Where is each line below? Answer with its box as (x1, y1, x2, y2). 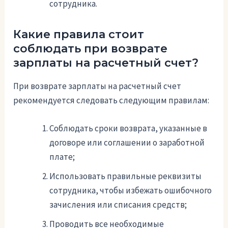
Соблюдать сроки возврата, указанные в (49, 123, 208, 134)
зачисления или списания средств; (49, 199, 187, 211)
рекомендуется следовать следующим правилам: (13, 94, 210, 106)
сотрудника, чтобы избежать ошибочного (49, 185, 212, 196)
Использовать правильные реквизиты (49, 170, 202, 182)
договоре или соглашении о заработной (49, 137, 205, 149)
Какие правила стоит (13, 27, 145, 42)
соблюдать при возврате (13, 42, 168, 56)
